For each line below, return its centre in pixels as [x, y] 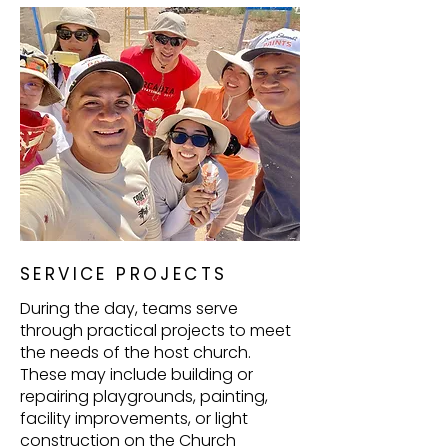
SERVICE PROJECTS [124, 274]
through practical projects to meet [155, 330]
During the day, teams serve [129, 308]
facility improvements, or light [134, 418]
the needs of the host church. [135, 352]
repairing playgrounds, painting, [144, 396]
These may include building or [136, 374]
